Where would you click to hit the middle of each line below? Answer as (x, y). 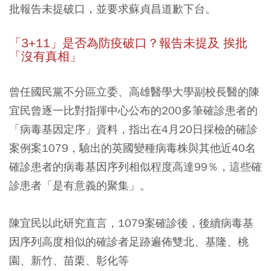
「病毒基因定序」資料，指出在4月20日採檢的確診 (133, 129)
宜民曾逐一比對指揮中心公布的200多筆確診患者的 (133, 110)
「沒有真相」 (45, 57)
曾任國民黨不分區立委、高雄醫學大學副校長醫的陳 (134, 92)
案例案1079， (44, 148)
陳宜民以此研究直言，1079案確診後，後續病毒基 (131, 223)
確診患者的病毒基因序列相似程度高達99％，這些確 (135, 167)
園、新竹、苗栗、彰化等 (69, 260)
